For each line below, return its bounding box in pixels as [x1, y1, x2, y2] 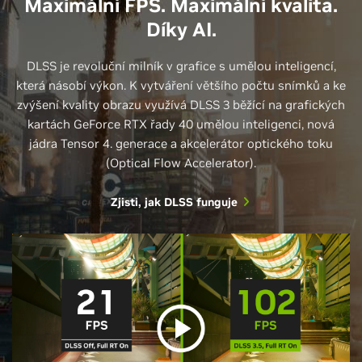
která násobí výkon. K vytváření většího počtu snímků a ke [16, 78, 346, 94]
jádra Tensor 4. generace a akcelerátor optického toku [29, 136, 333, 152]
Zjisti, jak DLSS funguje [110, 195, 238, 210]
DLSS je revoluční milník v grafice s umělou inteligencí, [26, 58, 336, 74]
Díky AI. [145, 17, 217, 43]
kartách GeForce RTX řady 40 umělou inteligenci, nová [27, 116, 335, 133]
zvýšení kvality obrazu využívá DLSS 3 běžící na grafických [17, 97, 345, 113]
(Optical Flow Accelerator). [106, 155, 256, 171]
